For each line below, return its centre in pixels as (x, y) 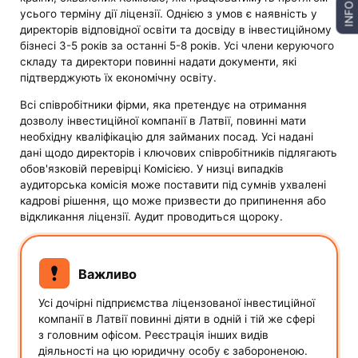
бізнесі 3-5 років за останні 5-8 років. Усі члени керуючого (177, 46)
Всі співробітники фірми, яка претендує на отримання (164, 104)
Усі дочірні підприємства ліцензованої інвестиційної (176, 302)
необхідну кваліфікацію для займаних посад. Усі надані (167, 136)
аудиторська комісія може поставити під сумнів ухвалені (173, 184)
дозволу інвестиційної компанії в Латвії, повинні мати (163, 120)
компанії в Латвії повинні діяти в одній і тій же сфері (176, 318)
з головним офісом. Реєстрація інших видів (153, 334)
